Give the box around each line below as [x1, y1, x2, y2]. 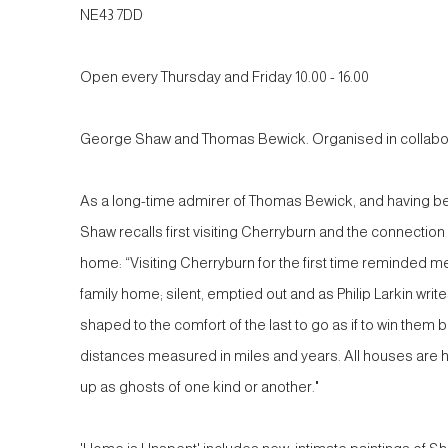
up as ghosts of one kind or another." [80, 379, 319, 395]
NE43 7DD [80, 7, 143, 23]
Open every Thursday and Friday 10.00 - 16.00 [80, 69, 369, 85]
